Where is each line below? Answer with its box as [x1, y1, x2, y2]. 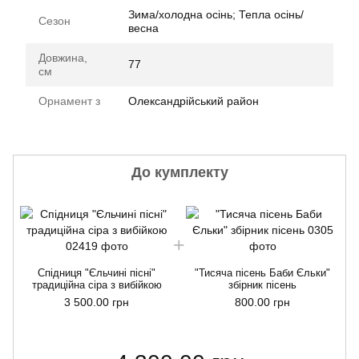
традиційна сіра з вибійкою [31, 279, 162, 291]
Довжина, [38, 51, 87, 64]
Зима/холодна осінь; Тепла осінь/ [128, 8, 304, 21]
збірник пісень [228, 279, 296, 291]
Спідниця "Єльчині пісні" [38, 267, 155, 279]
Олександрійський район [128, 95, 259, 107]
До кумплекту [131, 164, 228, 180]
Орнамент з [38, 95, 100, 107]
